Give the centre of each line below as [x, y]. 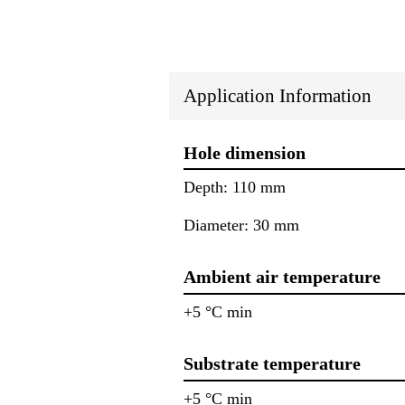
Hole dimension [245, 152]
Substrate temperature [272, 364]
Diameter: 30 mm [241, 226]
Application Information [278, 95]
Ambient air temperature [282, 277]
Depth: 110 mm [235, 188]
